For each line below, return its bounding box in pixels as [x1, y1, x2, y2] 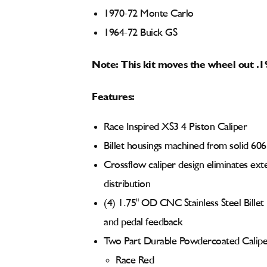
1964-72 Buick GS [104, 27, 177, 38]
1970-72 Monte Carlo [104, 8, 194, 19]
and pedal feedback [104, 217, 182, 228]
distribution [104, 179, 153, 190]
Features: [92, 92, 135, 98]
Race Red [116, 255, 154, 266]
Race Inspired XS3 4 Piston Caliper [104, 122, 247, 132]
